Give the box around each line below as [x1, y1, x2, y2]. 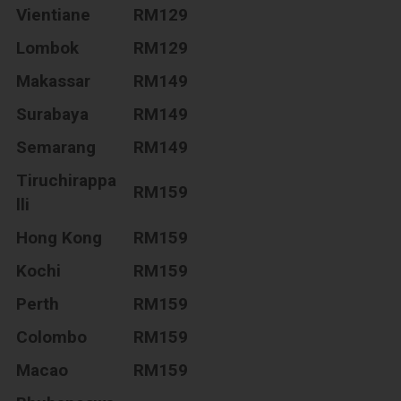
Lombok [16, 37, 80, 58]
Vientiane [16, 4, 91, 25]
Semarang [16, 136, 97, 158]
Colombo [16, 326, 88, 347]
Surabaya [16, 103, 90, 124]
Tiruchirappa [16, 169, 117, 191]
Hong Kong [16, 226, 103, 248]
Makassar [16, 70, 91, 91]
